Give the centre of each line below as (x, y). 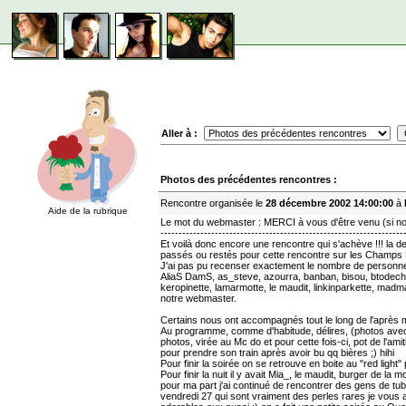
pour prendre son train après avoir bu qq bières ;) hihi (277, 353)
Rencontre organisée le (213, 203)
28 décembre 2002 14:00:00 (329, 203)
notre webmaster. (198, 298)
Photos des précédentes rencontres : (249, 179)
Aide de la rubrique (88, 211)
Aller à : (179, 133)
